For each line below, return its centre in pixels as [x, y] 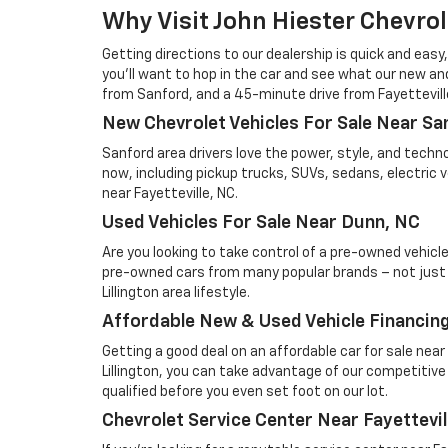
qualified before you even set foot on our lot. [245, 392]
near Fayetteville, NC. [170, 194]
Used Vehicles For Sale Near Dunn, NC [261, 223]
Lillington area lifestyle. [176, 293]
